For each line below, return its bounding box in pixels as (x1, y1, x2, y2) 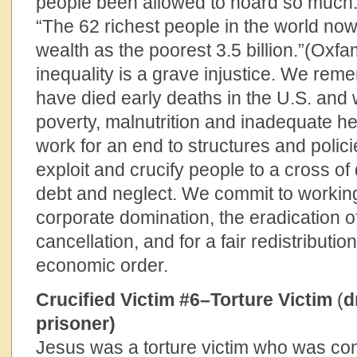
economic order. (36, 255, 168, 276)
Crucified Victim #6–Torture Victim (36, 289, 337, 310)
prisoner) (36, 313, 116, 334)
